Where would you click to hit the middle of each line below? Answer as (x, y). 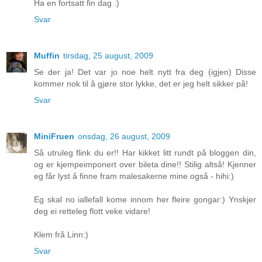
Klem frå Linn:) (61, 235)
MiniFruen (54, 137)
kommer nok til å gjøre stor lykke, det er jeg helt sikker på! (141, 84)
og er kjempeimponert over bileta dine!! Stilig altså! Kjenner (145, 165)
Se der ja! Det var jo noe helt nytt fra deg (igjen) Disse (145, 72)
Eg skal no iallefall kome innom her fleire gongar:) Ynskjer (145, 200)
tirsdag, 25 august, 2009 (108, 56)
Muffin (47, 56)
